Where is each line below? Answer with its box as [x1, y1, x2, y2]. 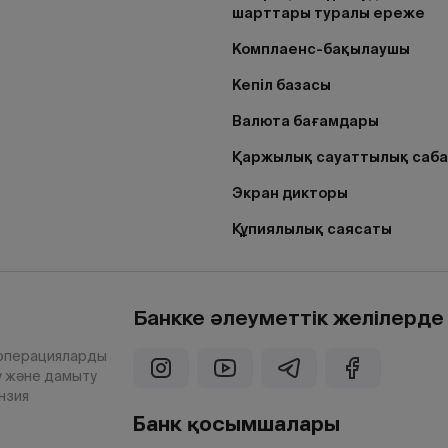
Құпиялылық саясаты [232, 220, 392, 238]
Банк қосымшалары [133, 412, 341, 436]
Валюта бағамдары [232, 112, 379, 130]
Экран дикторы [232, 184, 348, 202]
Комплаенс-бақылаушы [232, 40, 410, 58]
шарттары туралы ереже [232, 4, 425, 22]
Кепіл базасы [232, 76, 331, 94]
